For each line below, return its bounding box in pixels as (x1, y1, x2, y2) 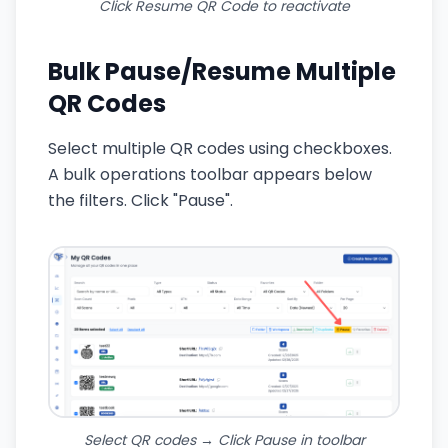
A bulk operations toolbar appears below (48, 162, 372, 186)
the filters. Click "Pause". (48, 188, 233, 212)
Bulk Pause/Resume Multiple (48, 54, 396, 88)
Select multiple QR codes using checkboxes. (48, 136, 392, 160)
